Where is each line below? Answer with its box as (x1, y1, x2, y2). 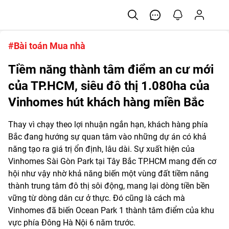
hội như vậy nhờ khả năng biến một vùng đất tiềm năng (8, 169, 209, 178)
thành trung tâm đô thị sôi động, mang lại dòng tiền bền (8, 181, 210, 191)
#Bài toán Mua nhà (8, 40, 85, 51)
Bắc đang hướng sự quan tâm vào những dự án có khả (8, 132, 207, 142)
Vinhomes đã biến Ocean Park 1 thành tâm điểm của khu (8, 205, 214, 215)
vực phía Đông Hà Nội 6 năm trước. (8, 218, 135, 227)
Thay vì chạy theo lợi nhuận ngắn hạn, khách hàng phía (8, 120, 208, 129)
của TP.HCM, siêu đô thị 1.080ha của (8, 79, 210, 93)
